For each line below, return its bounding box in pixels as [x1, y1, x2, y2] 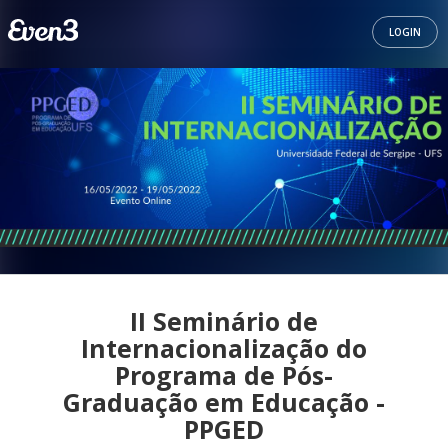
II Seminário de [130, 304, 318, 338]
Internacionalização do [81, 331, 367, 365]
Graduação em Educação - [63, 385, 385, 419]
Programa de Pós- [115, 358, 333, 392]
